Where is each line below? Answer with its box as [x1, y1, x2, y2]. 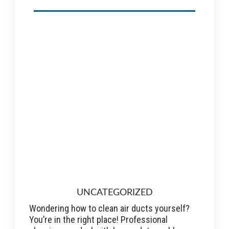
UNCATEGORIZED [76, 188, 153, 197]
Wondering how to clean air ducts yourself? [29, 202, 190, 214]
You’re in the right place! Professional [29, 214, 168, 225]
